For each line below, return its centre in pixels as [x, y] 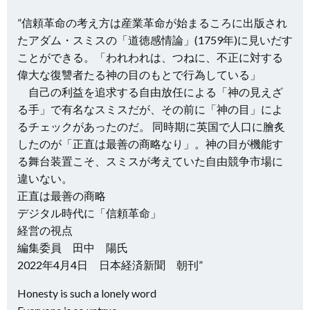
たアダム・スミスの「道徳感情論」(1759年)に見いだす [155, 40]
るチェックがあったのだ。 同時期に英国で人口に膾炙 [151, 126]
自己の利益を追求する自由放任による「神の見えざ [150, 92]
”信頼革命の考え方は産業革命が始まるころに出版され [152, 22]
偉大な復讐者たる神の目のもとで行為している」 [139, 74]
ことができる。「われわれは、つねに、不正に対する [150, 57]
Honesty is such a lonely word [87, 293]
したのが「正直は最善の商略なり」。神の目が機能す [150, 144]
